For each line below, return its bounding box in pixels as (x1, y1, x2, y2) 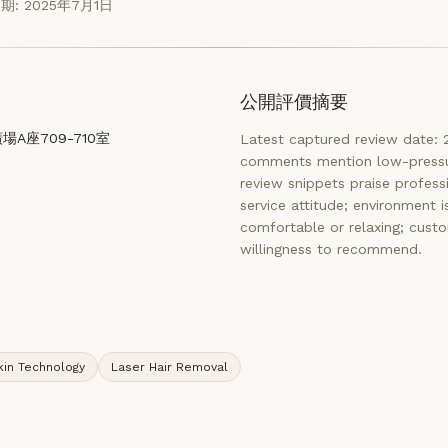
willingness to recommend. (240, 241, 422, 257)
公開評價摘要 (240, 90, 349, 113)
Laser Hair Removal (111, 360, 228, 374)
